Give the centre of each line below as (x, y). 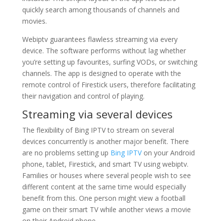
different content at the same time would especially (104, 187)
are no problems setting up (66, 153)
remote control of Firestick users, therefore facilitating (109, 85)
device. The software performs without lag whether (104, 51)
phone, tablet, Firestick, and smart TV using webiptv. (105, 164)
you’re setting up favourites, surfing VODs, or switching (110, 62)
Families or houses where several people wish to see (106, 175)
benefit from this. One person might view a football (104, 198)
